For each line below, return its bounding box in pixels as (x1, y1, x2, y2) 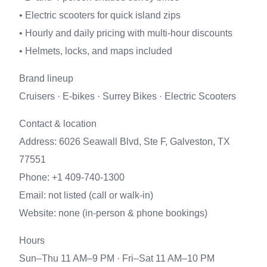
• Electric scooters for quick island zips (19, 10, 181, 20)
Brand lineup (19, 73, 73, 83)
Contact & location (19, 119, 97, 129)
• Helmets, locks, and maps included (19, 46, 172, 56)
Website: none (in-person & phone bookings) (19, 208, 207, 218)
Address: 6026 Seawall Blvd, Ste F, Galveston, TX (19, 136, 230, 147)
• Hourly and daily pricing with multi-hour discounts (19, 28, 232, 38)
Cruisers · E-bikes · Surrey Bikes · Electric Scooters (19, 91, 236, 101)
